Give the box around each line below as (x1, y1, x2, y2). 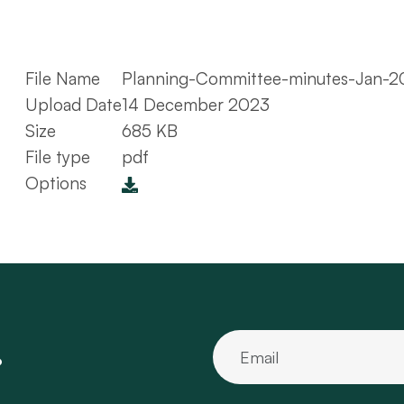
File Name (25, 67, 100, 89)
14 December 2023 (122, 93, 270, 115)
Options (25, 171, 87, 194)
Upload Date (25, 93, 122, 115)
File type (25, 145, 90, 168)
